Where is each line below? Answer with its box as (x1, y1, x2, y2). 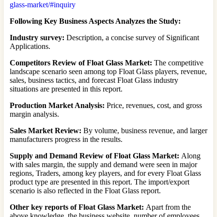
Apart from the (144, 202, 191, 211)
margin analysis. (10, 109, 59, 118)
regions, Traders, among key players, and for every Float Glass (10, 169, 201, 177)
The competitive (152, 58, 203, 67)
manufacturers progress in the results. (10, 135, 123, 143)
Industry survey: (10, 33, 64, 42)
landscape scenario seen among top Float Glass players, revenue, (10, 67, 207, 76)
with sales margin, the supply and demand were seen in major (10, 160, 197, 169)
